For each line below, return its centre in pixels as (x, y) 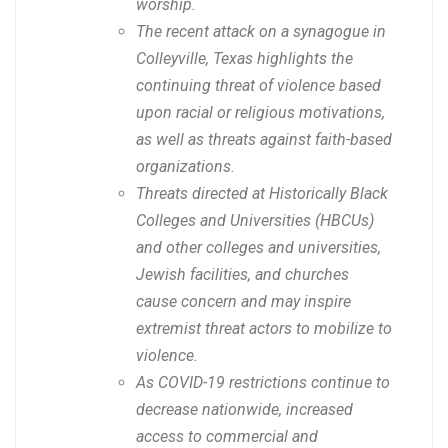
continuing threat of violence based (258, 86)
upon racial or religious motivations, (260, 113)
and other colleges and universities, (258, 248)
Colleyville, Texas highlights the (244, 59)
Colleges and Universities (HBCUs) (255, 221)
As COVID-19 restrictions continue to (263, 383)
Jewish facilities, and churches (242, 275)
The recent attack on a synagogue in (261, 32)
